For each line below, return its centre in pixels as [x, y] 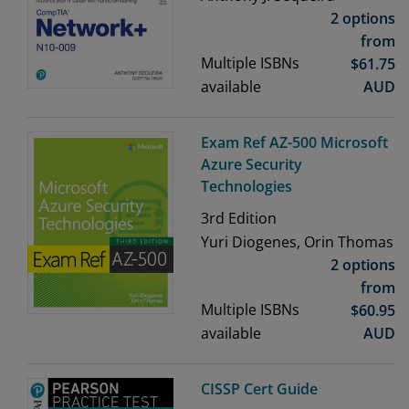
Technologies [246, 187]
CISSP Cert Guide [259, 389]
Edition [251, 219]
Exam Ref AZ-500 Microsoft [294, 143]
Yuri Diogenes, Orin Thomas [297, 242]
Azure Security [252, 165]
